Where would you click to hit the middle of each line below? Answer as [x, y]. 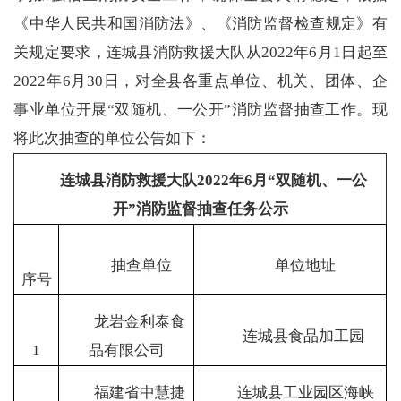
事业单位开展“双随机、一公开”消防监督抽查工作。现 [200, 110]
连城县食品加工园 [304, 337]
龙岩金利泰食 [140, 322]
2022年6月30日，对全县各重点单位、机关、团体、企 [200, 81]
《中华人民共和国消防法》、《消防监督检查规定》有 [200, 24]
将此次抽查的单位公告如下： [113, 139]
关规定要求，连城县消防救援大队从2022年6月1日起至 [200, 53]
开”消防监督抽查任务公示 [200, 209]
